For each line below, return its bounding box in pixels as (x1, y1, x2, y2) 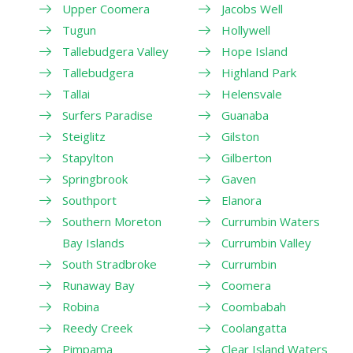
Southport (62, 191, 117, 208)
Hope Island (221, 43, 288, 59)
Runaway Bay (62, 277, 135, 293)
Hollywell (221, 21, 270, 38)
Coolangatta (221, 319, 287, 336)
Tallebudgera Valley (62, 43, 169, 59)
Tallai (62, 85, 90, 102)
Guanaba (221, 106, 269, 123)
